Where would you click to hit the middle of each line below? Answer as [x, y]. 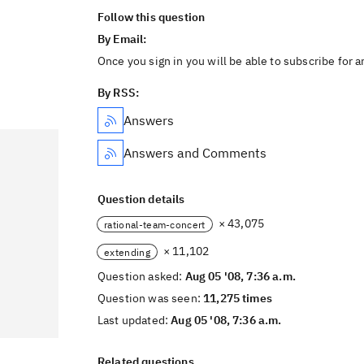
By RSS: [119, 93]
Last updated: [134, 320]
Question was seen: [151, 298]
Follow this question [152, 17]
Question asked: [141, 276]
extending [127, 252]
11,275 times [238, 298]
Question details [141, 199]
